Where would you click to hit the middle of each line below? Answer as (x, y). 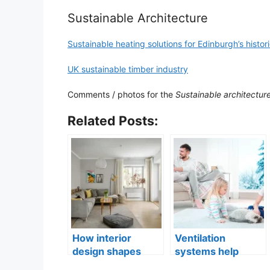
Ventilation (200, 238)
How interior (102, 238)
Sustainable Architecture (138, 18)
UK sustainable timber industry (128, 69)
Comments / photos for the (121, 94)
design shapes (107, 251)
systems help (207, 251)
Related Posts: (113, 120)
